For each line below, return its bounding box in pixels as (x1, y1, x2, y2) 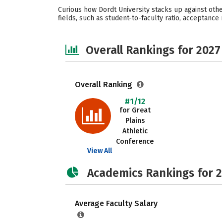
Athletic (122, 127, 148, 135)
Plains (125, 116, 145, 125)
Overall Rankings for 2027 (86, 43, 221, 57)
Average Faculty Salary (75, 199, 158, 208)
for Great (119, 106, 151, 114)
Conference (116, 137, 154, 146)
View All (87, 147, 112, 155)
